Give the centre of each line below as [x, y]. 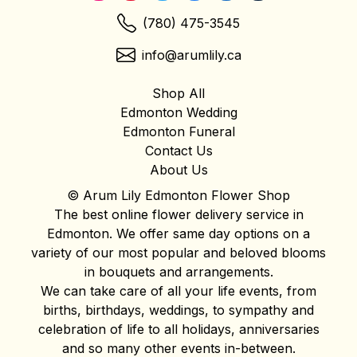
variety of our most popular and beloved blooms [178, 252]
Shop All [178, 93]
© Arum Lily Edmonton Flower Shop [178, 195]
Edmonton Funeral [178, 131]
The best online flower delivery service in [178, 214]
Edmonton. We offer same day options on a [178, 233]
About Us [178, 169]
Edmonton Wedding [178, 112]
